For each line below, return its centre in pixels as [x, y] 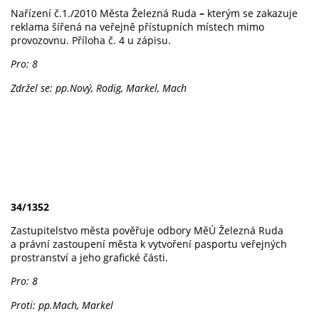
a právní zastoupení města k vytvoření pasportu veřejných [149, 244]
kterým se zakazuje [251, 13]
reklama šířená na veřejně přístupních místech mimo [137, 26]
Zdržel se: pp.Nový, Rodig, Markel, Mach [99, 88]
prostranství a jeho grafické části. [89, 258]
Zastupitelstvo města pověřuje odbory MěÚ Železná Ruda [147, 231]
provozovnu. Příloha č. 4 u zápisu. [91, 40]
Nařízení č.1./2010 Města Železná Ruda [105, 13]
